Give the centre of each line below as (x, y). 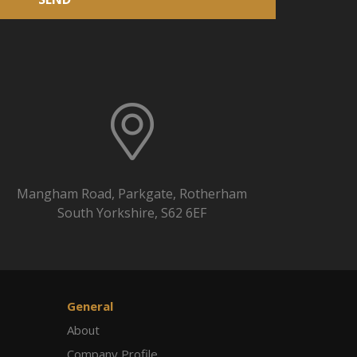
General (90, 306)
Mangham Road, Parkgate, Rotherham (132, 194)
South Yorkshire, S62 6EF (132, 213)
